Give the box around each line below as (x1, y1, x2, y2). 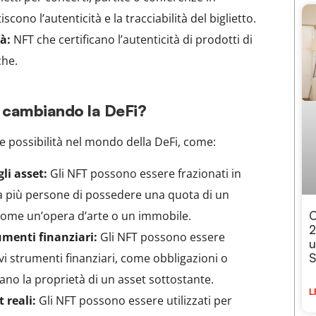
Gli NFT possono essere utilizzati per (36, 292, 233, 308)
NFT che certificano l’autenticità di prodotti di (11, 32, 253, 48)
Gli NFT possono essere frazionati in (47, 165, 242, 181)
